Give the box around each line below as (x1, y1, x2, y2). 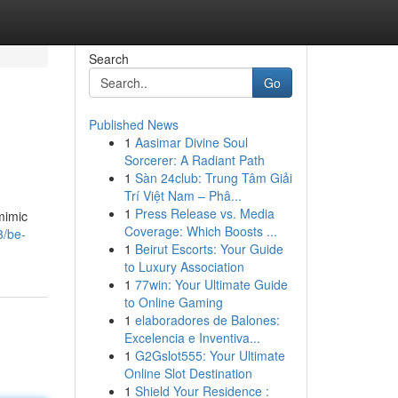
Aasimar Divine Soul (134, 133, 248, 151)
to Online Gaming (123, 293, 223, 311)
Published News (88, 115, 179, 133)
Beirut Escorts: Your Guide (134, 240, 283, 258)
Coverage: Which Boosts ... (123, 222, 277, 240)
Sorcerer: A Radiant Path (123, 151, 265, 169)
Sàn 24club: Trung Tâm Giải (134, 169, 292, 187)
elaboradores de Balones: (134, 311, 280, 329)
